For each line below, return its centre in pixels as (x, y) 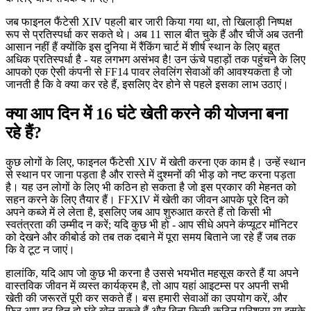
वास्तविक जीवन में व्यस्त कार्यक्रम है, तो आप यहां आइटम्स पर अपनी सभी (147, 285)
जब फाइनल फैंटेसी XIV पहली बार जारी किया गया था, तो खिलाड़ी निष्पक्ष (149, 22)
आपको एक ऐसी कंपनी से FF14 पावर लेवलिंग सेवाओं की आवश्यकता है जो (149, 72)
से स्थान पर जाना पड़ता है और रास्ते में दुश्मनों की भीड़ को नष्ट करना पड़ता (151, 174)
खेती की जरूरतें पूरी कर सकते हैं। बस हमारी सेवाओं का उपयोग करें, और (146, 298)
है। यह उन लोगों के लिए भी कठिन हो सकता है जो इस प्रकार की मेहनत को (151, 187)
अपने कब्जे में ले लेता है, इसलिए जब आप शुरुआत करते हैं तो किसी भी (138, 212)
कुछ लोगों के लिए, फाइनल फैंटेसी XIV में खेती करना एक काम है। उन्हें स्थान (155, 162)
